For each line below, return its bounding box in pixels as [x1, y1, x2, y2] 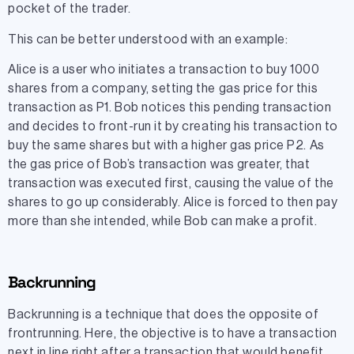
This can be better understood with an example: [8, 32, 288, 46]
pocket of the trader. [8, 2, 134, 16]
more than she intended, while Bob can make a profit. [8, 214, 318, 228]
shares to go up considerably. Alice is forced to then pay [8, 195, 338, 209]
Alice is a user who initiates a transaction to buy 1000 [8, 62, 320, 76]
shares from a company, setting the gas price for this [8, 81, 318, 95]
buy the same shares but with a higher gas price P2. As [8, 138, 325, 152]
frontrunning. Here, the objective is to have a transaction [8, 326, 337, 340]
